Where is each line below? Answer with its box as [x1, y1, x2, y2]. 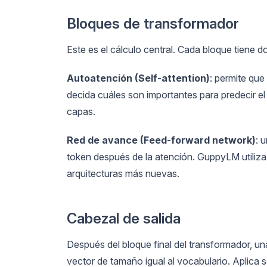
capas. [67, 105, 95, 117]
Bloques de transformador [67, 14, 239, 32]
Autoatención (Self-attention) [67, 72, 210, 84]
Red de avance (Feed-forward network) [67, 133, 256, 146]
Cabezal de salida [67, 209, 181, 227]
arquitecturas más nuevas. [67, 167, 179, 179]
